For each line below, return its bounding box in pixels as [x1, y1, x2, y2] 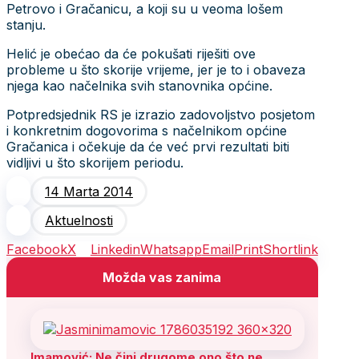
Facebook [6, 240, 67, 257]
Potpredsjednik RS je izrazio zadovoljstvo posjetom [6, 106, 315, 123]
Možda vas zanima [103, 268, 222, 285]
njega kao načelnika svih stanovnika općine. [6, 77, 272, 94]
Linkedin [90, 240, 140, 257]
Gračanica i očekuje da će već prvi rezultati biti [6, 138, 289, 155]
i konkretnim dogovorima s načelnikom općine [6, 122, 287, 139]
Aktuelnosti [45, 212, 113, 228]
